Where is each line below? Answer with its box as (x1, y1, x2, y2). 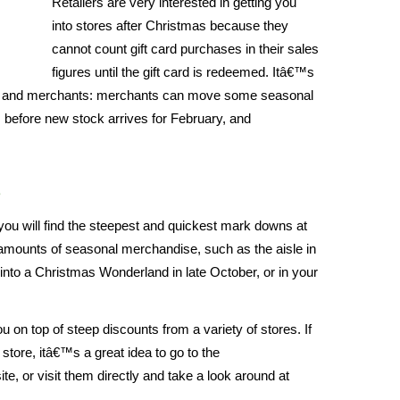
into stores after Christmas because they (52, 19, 288, 33)
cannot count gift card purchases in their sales (52, 42, 319, 56)
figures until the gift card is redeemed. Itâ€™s (52, 65, 314, 79)
